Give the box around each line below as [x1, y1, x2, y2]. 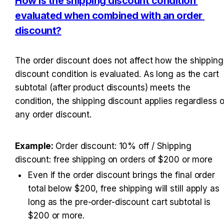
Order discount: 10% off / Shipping [55, 141, 191, 151]
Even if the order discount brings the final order [28, 170, 215, 180]
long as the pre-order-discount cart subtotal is [28, 197, 211, 207]
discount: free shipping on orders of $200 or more [15, 154, 213, 165]
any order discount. [15, 109, 92, 120]
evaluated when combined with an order [15, 9, 202, 21]
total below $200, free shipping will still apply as [28, 183, 219, 194]
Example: [15, 141, 56, 151]
